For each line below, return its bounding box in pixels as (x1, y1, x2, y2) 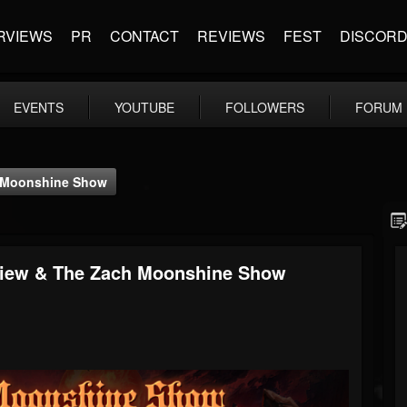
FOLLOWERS (225, 98, 304, 116)
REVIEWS (197, 25, 265, 46)
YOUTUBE (114, 98, 174, 116)
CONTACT (110, 25, 179, 46)
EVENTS (14, 98, 64, 116)
